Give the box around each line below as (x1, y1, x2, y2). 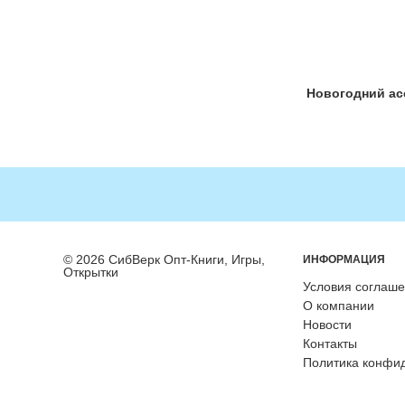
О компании (302, 298, 374, 313)
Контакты (302, 336, 357, 351)
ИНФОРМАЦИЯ (302, 253, 385, 266)
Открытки (62, 265, 118, 279)
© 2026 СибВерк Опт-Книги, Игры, (62, 252, 265, 267)
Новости (302, 317, 352, 332)
